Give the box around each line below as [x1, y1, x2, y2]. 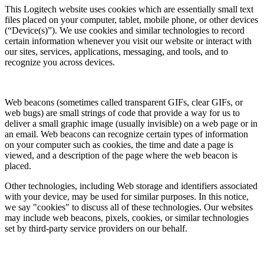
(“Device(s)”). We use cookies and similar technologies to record [5, 25, 245, 35]
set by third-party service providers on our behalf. [5, 223, 187, 233]
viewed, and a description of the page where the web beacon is [5, 150, 237, 160]
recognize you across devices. [5, 57, 115, 67]
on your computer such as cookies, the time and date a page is [5, 139, 233, 150]
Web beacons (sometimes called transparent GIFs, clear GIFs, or [5, 97, 243, 107]
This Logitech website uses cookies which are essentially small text [5, 4, 253, 14]
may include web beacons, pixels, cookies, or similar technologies [5, 212, 249, 223]
